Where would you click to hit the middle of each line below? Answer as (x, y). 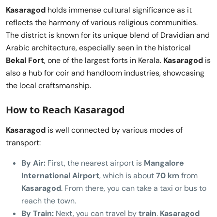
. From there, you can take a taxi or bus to (134, 188)
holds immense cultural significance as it (119, 10)
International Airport (60, 175)
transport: (23, 142)
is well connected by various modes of (114, 130)
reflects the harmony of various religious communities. (102, 22)
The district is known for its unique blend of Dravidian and (108, 35)
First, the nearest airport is (95, 163)
